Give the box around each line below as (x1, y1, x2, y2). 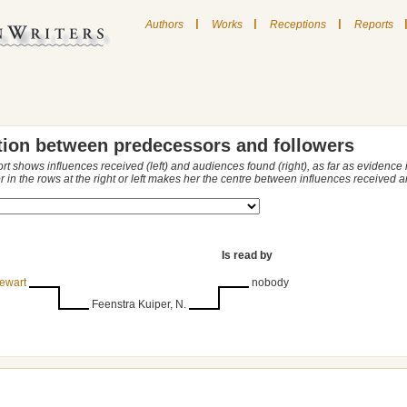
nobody (252, 276, 289, 289)
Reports (353, 17, 393, 31)
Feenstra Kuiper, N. (92, 298, 186, 311)
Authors (145, 17, 184, 31)
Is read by (222, 249, 273, 262)
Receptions (270, 17, 327, 31)
